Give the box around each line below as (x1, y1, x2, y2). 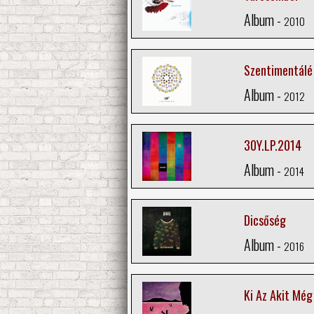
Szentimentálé (243, 61, 313, 80)
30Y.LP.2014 (243, 136, 301, 155)
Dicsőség (243, 211, 286, 230)
